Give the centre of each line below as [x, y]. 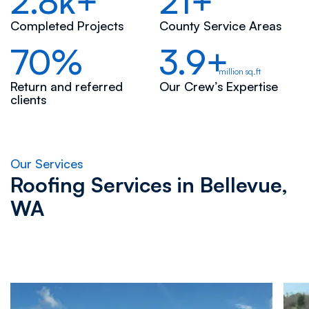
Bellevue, [243, 185]
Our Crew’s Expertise [219, 86]
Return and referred [66, 86]
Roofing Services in [102, 185]
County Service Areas [221, 25]
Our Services [46, 164]
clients [28, 99]
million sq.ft [239, 71]
